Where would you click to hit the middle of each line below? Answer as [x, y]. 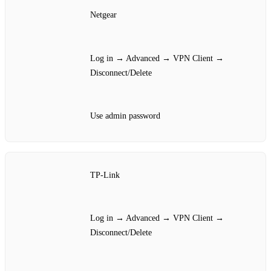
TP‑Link [105, 175]
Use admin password [125, 116]
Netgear [103, 15]
